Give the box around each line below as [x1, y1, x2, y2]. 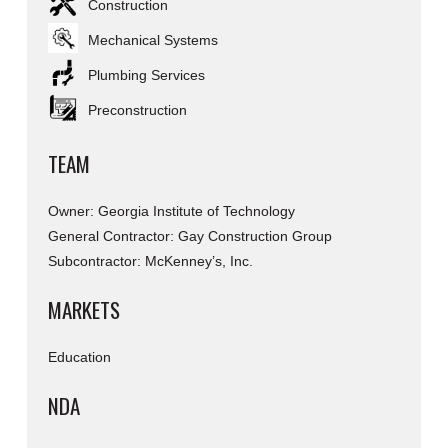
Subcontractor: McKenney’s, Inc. [47, 252, 253, 269]
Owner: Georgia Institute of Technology [47, 202, 295, 219]
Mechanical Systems [87, 31, 218, 48]
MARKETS [47, 293, 120, 325]
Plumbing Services [87, 66, 205, 83]
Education [47, 348, 111, 365]
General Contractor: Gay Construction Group [47, 227, 332, 244]
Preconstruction [87, 101, 187, 118]
